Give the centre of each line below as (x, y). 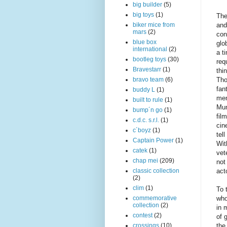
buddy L (144, 90)
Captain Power (153, 140)
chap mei (145, 161)
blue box (145, 42)
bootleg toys (149, 59)
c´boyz (142, 130)
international (150, 49)
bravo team (148, 80)
